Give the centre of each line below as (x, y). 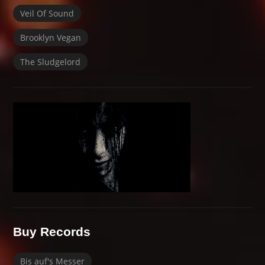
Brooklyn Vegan (51, 37)
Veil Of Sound (47, 13)
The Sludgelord (51, 62)
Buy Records (52, 231)
